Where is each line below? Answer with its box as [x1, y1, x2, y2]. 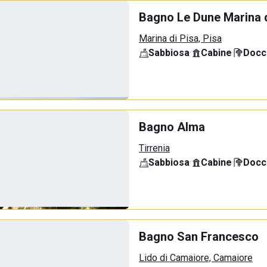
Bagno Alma [139, 120, 205, 134]
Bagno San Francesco [139, 229, 259, 244]
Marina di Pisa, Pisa [139, 33, 222, 44]
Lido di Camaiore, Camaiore [139, 252, 253, 263]
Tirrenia [139, 142, 170, 154]
